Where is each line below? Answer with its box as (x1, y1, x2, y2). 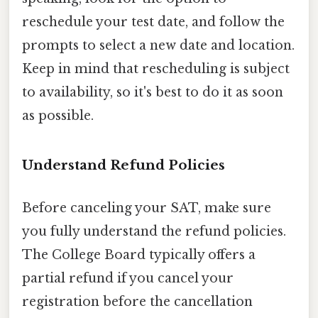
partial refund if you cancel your (22, 270, 234, 286)
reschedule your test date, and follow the (22, 13, 285, 30)
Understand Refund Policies (22, 157, 225, 174)
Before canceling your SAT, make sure (22, 199, 271, 216)
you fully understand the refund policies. (22, 223, 286, 239)
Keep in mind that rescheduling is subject (22, 60, 290, 77)
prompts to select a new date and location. (22, 37, 295, 53)
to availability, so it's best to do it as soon (22, 84, 283, 100)
